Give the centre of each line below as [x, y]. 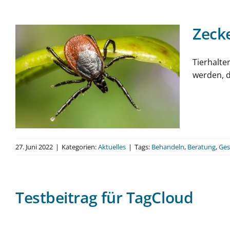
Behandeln [168, 147]
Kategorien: [80, 147]
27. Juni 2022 [34, 147]
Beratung [202, 147]
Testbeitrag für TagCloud [104, 197]
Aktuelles [112, 147]
